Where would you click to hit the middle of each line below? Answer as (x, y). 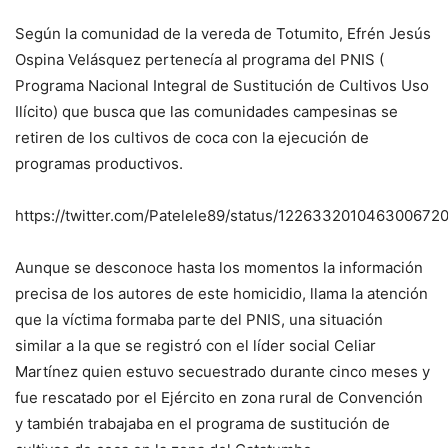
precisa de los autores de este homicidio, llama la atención (221, 294)
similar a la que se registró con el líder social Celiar (195, 346)
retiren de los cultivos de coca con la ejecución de (192, 138)
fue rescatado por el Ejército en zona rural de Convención (219, 398)
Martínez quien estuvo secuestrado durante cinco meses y (222, 372)
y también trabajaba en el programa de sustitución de (202, 424)
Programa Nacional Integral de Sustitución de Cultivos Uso (222, 86)
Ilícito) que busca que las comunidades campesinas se (206, 112)
